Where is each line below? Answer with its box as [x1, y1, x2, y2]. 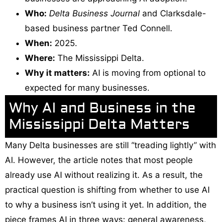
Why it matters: [25, 67, 90, 78]
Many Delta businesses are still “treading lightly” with [5, 140, 216, 150]
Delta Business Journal [49, 8, 140, 18]
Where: [25, 53, 55, 63]
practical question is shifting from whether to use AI [5, 184, 210, 195]
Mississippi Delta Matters [9, 115, 190, 133]
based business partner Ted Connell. [25, 23, 172, 33]
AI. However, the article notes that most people [5, 155, 193, 165]
